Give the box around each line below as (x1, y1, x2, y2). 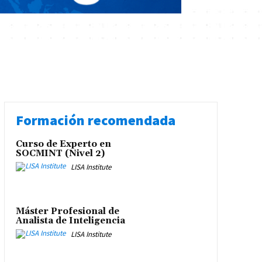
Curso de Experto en (15, 139, 111, 150)
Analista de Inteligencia (15, 215, 125, 226)
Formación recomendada (15, 111, 175, 130)
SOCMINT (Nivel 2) (15, 148, 105, 160)
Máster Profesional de (15, 205, 119, 217)
